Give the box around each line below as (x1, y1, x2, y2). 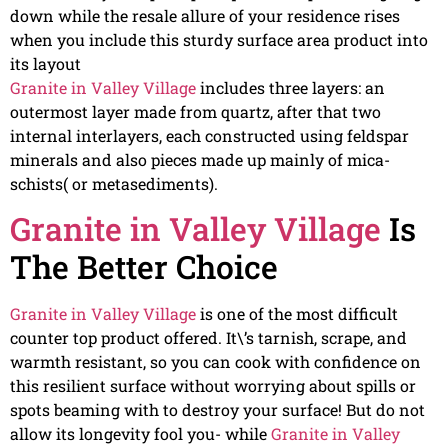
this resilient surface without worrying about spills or (10, 375, 416, 397)
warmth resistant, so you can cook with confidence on (10, 351, 421, 373)
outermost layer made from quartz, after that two (10, 100, 381, 122)
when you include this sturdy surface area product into (10, 28, 428, 50)
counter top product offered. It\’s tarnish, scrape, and (10, 327, 407, 349)
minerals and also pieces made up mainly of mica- (10, 148, 390, 170)
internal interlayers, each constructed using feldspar (10, 124, 409, 146)
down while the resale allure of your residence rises (10, 4, 400, 26)
